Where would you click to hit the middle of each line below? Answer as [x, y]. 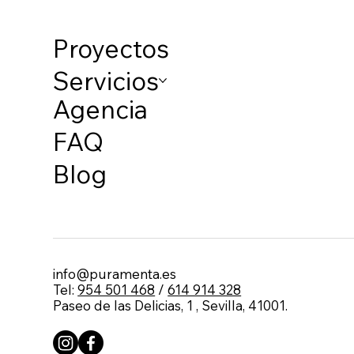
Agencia [101, 109]
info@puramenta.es [115, 273]
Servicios [106, 80]
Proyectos [111, 48]
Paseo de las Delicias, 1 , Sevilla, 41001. [171, 305]
